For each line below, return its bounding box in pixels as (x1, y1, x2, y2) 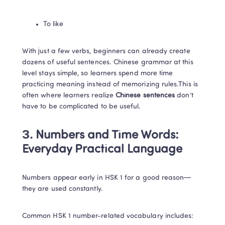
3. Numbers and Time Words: (22, 130, 178, 142)
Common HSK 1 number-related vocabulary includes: (22, 212, 194, 220)
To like (43, 21, 64, 28)
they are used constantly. (22, 185, 103, 193)
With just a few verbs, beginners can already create (22, 48, 190, 55)
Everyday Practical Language (22, 144, 182, 156)
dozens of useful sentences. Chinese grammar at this (22, 59, 193, 66)
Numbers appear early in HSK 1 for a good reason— (22, 174, 191, 182)
